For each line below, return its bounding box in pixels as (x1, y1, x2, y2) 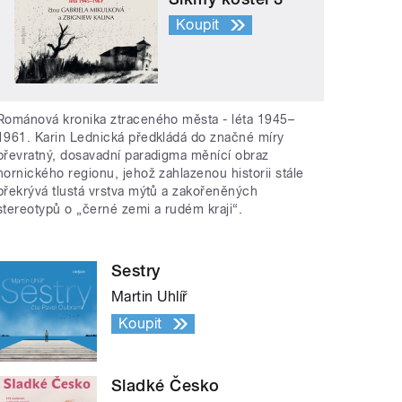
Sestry (111, 261, 161, 281)
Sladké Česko (111, 376, 220, 396)
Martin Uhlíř (111, 288, 188, 306)
